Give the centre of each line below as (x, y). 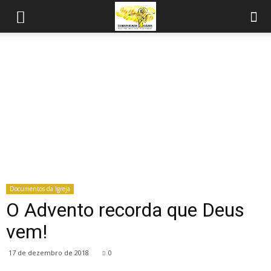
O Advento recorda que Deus (125, 210)
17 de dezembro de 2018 (49, 253)
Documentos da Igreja (40, 189)
